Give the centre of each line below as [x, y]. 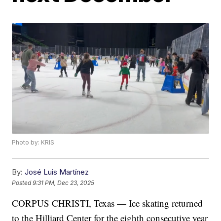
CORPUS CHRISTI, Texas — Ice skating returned [108, 203]
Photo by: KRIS [33, 143]
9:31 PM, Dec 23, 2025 [64, 183]
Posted [22, 183]
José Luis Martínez [57, 172]
